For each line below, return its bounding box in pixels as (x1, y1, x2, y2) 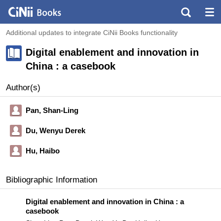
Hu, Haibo (26, 147, 60, 155)
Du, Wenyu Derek (26, 126, 85, 135)
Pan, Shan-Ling (26, 106, 78, 114)
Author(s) (6, 83, 40, 92)
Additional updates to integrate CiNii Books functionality (6, 29, 178, 37)
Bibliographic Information (6, 175, 97, 184)
